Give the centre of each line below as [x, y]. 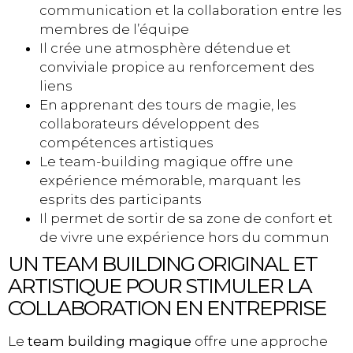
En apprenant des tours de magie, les [168, 105]
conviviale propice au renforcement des [177, 67]
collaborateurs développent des [149, 124]
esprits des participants [121, 200]
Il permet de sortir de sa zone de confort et [186, 219]
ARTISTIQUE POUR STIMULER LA [160, 286]
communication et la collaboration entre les [191, 11]
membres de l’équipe [114, 30]
